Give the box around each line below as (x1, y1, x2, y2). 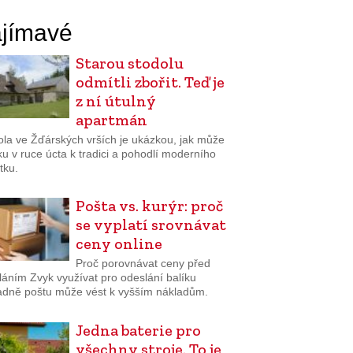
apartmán (75, 110, 147, 129)
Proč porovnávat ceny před (75, 256, 210, 269)
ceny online (75, 234, 162, 254)
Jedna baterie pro (75, 320, 201, 340)
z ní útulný (75, 91, 156, 110)
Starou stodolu (75, 54, 184, 72)
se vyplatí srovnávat (75, 215, 226, 235)
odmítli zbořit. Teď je (75, 72, 225, 91)
